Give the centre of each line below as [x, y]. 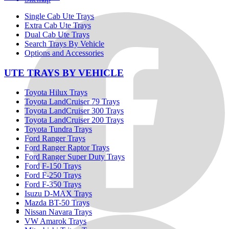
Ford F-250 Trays [53, 175]
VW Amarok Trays [55, 221]
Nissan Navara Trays [58, 212]
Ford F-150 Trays [53, 166]
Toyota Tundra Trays [58, 129]
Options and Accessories [64, 53]
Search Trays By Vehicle [64, 43]
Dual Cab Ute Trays [57, 34]
